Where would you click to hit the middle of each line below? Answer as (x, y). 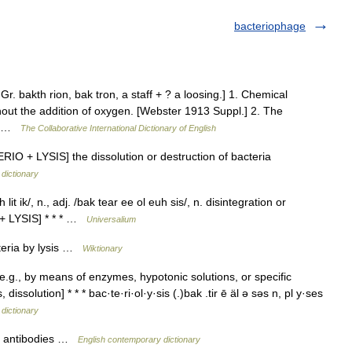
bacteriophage (270, 26)
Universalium (111, 219)
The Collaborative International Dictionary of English (118, 128)
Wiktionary (103, 248)
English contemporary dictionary (139, 339)
